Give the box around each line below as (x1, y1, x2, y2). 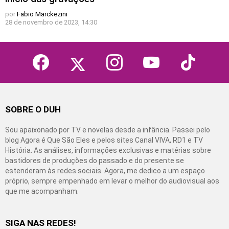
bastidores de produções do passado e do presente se (5, 156, 184, 165)
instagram (118, 52, 146, 59)
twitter (81, 52, 98, 59)
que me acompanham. (5, 187, 79, 196)
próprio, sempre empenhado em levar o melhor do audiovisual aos (5, 177, 219, 186)
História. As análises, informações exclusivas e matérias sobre (5, 146, 211, 155)
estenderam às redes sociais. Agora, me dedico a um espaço (5, 167, 205, 175)
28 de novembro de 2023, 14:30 (5, 18, 97, 27)
